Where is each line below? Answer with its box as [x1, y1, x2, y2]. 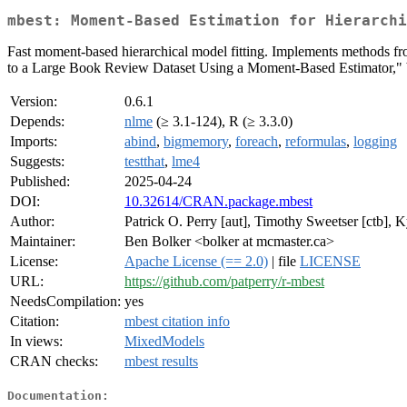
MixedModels [124, 333, 204, 350]
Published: [10, 174, 70, 190]
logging [353, 134, 397, 150]
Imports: [10, 134, 57, 150]
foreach [235, 134, 278, 150]
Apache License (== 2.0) [124, 253, 268, 270]
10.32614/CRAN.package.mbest [124, 194, 313, 210]
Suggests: [10, 154, 65, 170]
